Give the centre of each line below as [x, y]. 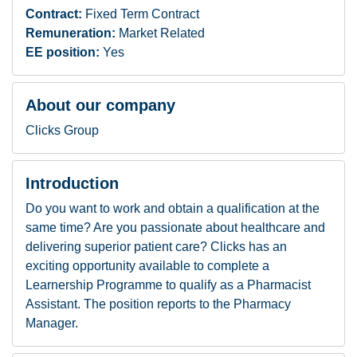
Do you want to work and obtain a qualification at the [173, 208]
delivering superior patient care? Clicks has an [156, 247]
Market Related [162, 33]
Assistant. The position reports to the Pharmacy [158, 304]
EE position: [64, 52]
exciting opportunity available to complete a [147, 266]
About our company [100, 105]
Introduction [72, 183]
